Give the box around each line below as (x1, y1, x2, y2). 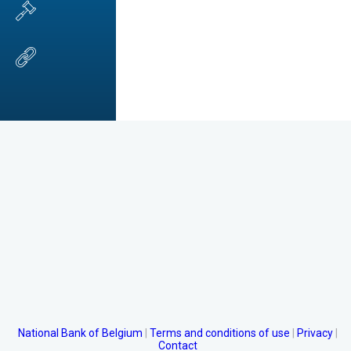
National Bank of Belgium (17, 327, 143, 339)
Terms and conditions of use (149, 327, 290, 339)
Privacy (296, 327, 333, 339)
